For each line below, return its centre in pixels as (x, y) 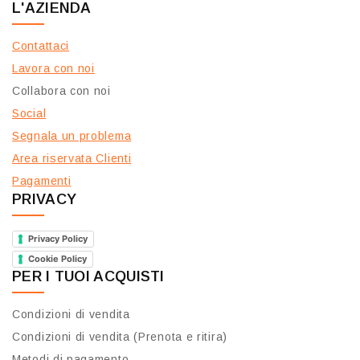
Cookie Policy (57, 258)
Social (29, 114)
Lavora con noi (53, 69)
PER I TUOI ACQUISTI (88, 276)
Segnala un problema (72, 136)
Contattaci (41, 46)
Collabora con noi (61, 91)
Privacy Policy (58, 238)
